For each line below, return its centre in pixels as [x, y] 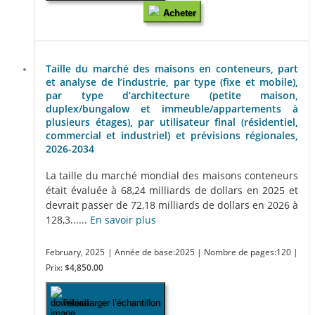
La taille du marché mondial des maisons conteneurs [172, 176]
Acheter [179, 13]
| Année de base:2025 [152, 252]
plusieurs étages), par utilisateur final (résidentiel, [172, 122]
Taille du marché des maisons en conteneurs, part [172, 68]
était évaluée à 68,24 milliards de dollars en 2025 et [172, 191]
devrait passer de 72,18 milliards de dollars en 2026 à [172, 205]
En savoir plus [123, 220]
